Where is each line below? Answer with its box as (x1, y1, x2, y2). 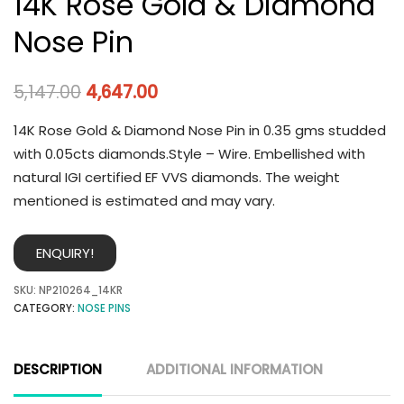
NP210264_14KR (39, 283, 123, 298)
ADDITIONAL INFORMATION (146, 360, 323, 380)
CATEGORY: (14, 301, 78, 317)
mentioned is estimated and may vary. (14, 190, 275, 210)
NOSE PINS (78, 301, 131, 317)
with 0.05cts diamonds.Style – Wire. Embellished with (14, 143, 365, 163)
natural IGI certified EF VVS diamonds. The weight (14, 167, 340, 187)
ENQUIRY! (36, 243, 94, 263)
